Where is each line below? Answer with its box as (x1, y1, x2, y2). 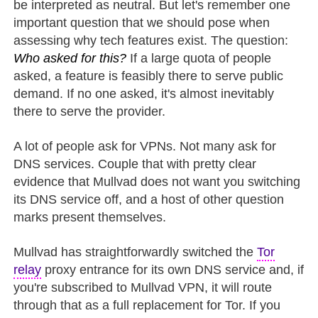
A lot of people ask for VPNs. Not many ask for (13, 138, 277, 153)
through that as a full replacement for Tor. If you (13, 297, 281, 312)
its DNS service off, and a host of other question (13, 192, 285, 207)
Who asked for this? (13, 50, 127, 65)
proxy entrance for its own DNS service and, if (41, 262, 305, 277)
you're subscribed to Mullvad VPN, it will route (13, 280, 273, 295)
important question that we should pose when (13, 15, 270, 30)
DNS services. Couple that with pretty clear (13, 156, 257, 171)
